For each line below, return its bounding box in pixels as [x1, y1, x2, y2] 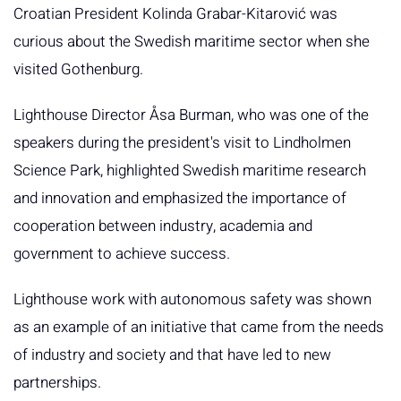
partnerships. [13, 371, 101, 395]
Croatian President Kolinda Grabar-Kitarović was [13, 3, 337, 26]
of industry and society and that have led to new [13, 344, 331, 367]
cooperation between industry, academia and [13, 215, 312, 238]
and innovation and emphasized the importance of [13, 187, 346, 210]
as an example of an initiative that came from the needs [13, 316, 384, 339]
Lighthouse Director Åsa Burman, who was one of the [13, 104, 369, 127]
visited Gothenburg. [13, 58, 143, 81]
